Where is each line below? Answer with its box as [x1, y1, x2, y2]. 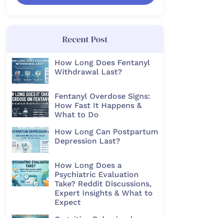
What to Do [54, 109, 99, 119]
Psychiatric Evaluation [54, 169, 139, 179]
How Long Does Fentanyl [54, 58, 150, 67]
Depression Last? [54, 136, 120, 145]
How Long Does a [54, 160, 122, 170]
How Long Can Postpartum [54, 127, 158, 136]
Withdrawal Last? [54, 67, 122, 76]
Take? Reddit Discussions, [54, 179, 151, 188]
